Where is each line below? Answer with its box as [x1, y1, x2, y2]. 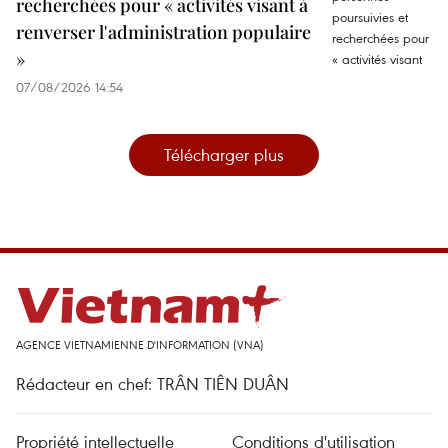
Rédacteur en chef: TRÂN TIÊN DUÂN [16, 372, 289, 395]
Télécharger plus [164, 143, 284, 166]
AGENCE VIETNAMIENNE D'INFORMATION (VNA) [16, 337, 264, 352]
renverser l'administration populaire [16, 20, 311, 44]
